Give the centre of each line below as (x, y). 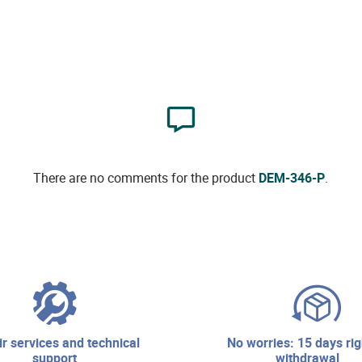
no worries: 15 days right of (231, 343)
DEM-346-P (292, 178)
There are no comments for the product (146, 178)
